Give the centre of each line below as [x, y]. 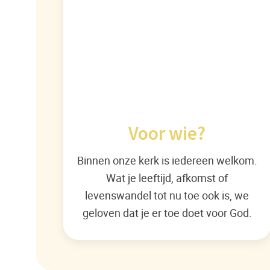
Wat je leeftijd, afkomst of [167, 178]
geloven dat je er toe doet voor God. [167, 213]
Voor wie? [167, 133]
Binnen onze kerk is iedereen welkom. [167, 160]
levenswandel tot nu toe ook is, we [167, 195]
